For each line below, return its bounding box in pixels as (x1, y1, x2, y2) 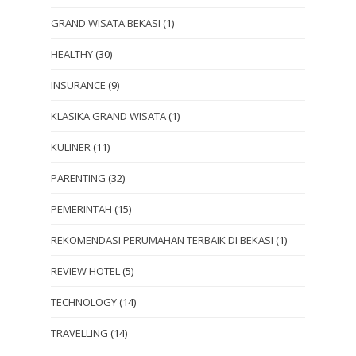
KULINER (51, 140, 91, 155)
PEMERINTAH (51, 202, 112, 217)
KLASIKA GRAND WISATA (51, 109, 166, 124)
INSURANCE (51, 78, 106, 93)
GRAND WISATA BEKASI (51, 16, 161, 31)
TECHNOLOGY (51, 295, 117, 310)
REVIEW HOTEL (51, 264, 120, 279)
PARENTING (51, 171, 106, 186)
